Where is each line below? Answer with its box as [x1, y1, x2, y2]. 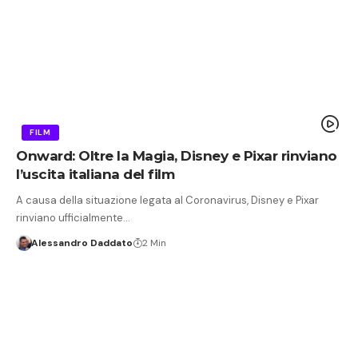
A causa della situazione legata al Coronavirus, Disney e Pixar [16, 193, 319, 207]
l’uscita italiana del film [16, 165, 174, 182]
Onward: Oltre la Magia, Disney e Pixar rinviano [16, 147, 337, 164]
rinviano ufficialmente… [16, 210, 130, 225]
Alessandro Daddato [30, 236, 133, 249]
